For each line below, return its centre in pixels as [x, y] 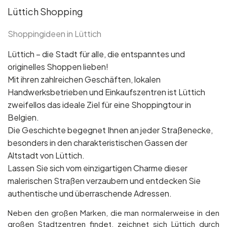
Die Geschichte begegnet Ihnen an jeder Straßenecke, [110, 130]
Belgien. [23, 117]
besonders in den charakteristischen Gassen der [98, 143]
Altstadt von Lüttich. [46, 155]
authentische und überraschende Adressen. [90, 193]
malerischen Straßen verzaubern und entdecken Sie [104, 181]
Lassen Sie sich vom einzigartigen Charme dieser [98, 168]
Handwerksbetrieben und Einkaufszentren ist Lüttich [106, 92]
